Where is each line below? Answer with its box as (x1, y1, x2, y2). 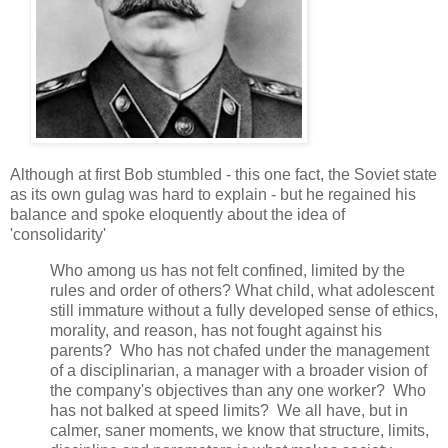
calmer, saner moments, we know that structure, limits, (50, 421, 429, 439)
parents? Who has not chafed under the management (50, 341, 429, 359)
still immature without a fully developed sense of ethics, (50, 301, 438, 319)
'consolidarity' (10, 225, 110, 243)
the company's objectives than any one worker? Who (50, 381, 426, 399)
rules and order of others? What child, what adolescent (50, 281, 434, 299)
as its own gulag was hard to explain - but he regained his (10, 185, 416, 203)
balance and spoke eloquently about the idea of (10, 205, 345, 223)
